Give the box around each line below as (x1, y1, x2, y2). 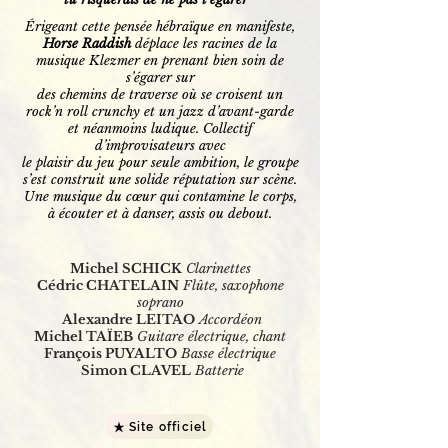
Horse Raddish (43, 35, 131, 52)
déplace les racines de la (131, 35, 277, 52)
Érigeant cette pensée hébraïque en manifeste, (25, 18, 295, 35)
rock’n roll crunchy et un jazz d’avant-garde (26, 103, 294, 120)
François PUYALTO (44, 345, 177, 362)
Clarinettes (185, 260, 251, 277)
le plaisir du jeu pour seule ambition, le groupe (21, 154, 299, 171)
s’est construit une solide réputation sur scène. (23, 171, 297, 188)
